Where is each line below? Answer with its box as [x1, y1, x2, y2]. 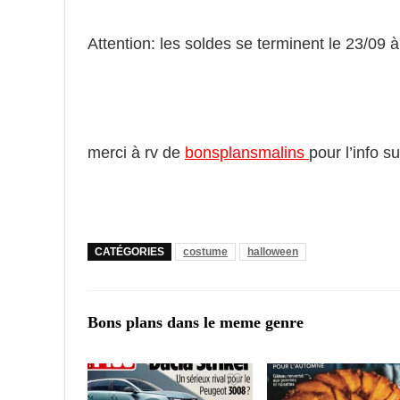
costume [183, 245, 228, 258]
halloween [247, 245, 298, 258]
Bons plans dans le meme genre [87, 312, 304, 331]
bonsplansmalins [185, 143, 309, 162]
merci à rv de [87, 143, 185, 162]
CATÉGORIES [95, 245, 164, 258]
